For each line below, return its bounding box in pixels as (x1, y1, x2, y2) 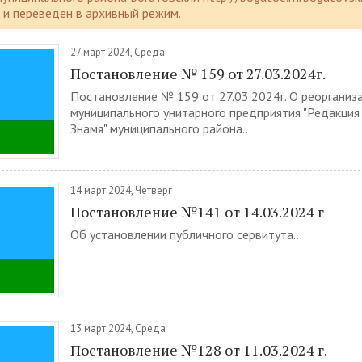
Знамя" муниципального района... (70, 120, 251, 137)
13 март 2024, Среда (70, 322, 166, 335)
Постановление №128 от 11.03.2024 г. (70, 340, 327, 360)
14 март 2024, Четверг (70, 183, 172, 197)
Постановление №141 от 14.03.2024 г (70, 202, 324, 221)
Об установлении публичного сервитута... (70, 226, 302, 242)
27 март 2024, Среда (70, 45, 165, 59)
